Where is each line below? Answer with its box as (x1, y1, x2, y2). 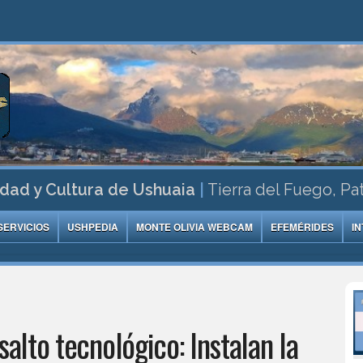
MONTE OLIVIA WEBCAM (136, 220, 254, 234)
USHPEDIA (67, 220, 119, 234)
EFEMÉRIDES (271, 220, 335, 234)
